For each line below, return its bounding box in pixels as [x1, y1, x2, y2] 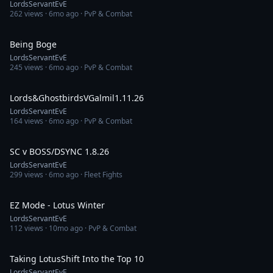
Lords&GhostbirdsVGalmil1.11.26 [10, 92, 144, 104]
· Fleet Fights [79, 169, 122, 180]
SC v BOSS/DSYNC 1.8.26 [10, 146, 109, 157]
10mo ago [49, 223, 83, 233]
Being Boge [10, 38, 57, 50]
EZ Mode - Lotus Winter [10, 199, 105, 211]
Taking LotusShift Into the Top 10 [10, 253, 144, 264]
